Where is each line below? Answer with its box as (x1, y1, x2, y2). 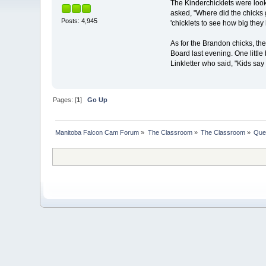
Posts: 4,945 (61, 17, 98, 25)
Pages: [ (53, 96, 77, 104)
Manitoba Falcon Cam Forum (55, 128, 140, 136)
